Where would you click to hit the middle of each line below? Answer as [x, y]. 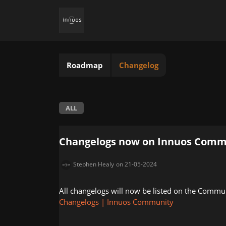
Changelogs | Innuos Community [116, 202]
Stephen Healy [94, 164]
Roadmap [85, 65]
